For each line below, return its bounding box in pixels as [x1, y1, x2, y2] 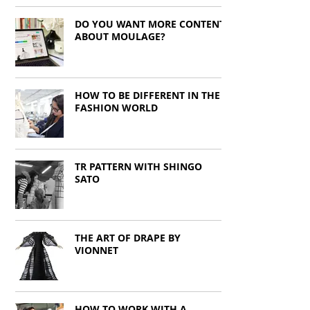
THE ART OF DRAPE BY [75, 231, 181, 244]
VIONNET [75, 244, 118, 257]
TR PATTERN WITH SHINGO [75, 160, 202, 173]
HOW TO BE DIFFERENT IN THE [75, 89, 220, 102]
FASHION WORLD [75, 101, 158, 114]
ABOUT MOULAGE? [75, 30, 165, 43]
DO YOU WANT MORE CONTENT [75, 17, 225, 30]
